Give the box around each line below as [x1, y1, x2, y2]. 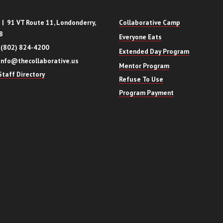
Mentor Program [119, 61, 169, 70]
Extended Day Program [119, 47, 189, 56]
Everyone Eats [119, 32, 162, 41]
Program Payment [119, 88, 174, 97]
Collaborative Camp [119, 18, 180, 27]
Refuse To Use [119, 75, 163, 84]
